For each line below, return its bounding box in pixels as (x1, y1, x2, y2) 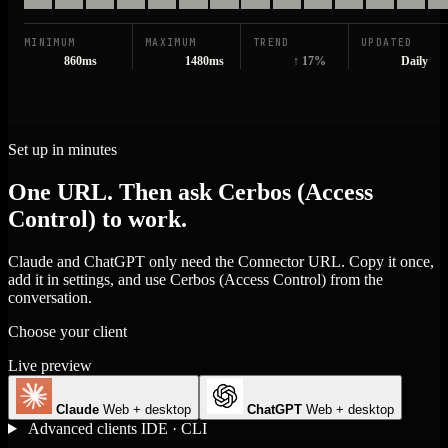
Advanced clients (27, 420, 137, 437)
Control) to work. (8, 206, 187, 233)
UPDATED (361, 36, 413, 50)
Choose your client (8, 323, 127, 340)
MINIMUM (24, 36, 76, 50)
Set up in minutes (8, 141, 117, 159)
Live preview (8, 357, 92, 374)
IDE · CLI (140, 420, 207, 437)
